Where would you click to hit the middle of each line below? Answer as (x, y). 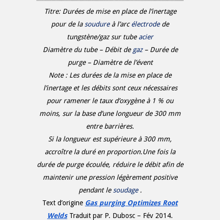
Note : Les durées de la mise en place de (110, 75)
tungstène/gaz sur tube (103, 37)
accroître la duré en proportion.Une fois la (110, 151)
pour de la (68, 24)
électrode (145, 24)
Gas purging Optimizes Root (131, 203)
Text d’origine (64, 203)
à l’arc (121, 24)
